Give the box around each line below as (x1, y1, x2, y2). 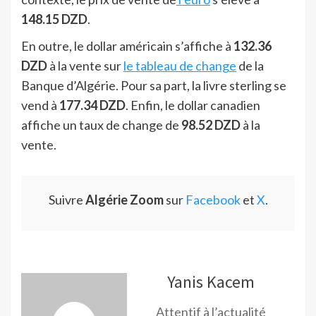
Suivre (48, 192, 85, 208)
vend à (21, 97, 59, 114)
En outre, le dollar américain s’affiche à (21, 38, 233, 54)
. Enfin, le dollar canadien (126, 97, 260, 114)
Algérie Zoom (85, 192, 164, 208)
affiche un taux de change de (21, 117, 181, 133)
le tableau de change (123, 58, 236, 74)
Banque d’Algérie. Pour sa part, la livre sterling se (21, 78, 286, 94)
